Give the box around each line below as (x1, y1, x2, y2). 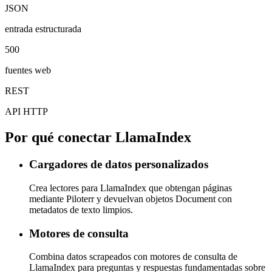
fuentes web (5, 65, 51, 76)
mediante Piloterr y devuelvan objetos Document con (29, 193, 232, 204)
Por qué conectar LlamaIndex (5, 129, 191, 146)
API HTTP (5, 106, 48, 117)
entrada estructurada (5, 24, 81, 35)
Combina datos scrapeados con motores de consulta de (29, 251, 237, 262)
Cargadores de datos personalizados (29, 158, 208, 171)
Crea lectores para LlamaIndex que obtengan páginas (29, 182, 232, 193)
